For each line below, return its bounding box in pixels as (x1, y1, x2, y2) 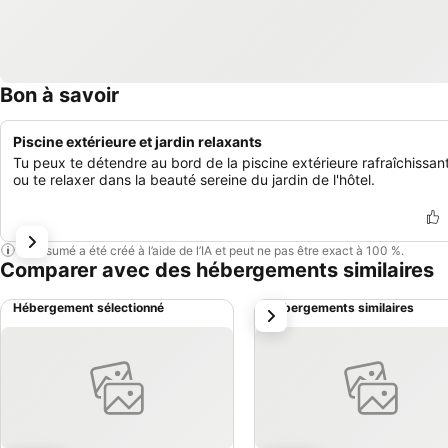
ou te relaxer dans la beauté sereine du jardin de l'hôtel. (13, 171, 375, 188)
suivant (258, 301, 312, 321)
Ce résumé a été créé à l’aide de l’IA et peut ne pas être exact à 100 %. (16, 242, 404, 258)
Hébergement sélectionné (13, 300, 164, 315)
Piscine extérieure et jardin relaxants (13, 133, 262, 150)
